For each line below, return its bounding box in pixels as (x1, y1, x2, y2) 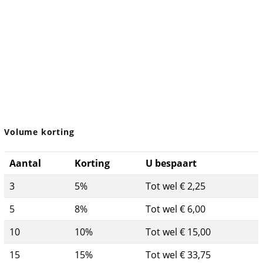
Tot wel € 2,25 (146, 179, 206, 193)
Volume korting (4, 126, 75, 137)
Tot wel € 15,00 (146, 225, 211, 238)
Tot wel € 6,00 (146, 202, 206, 215)
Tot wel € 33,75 (146, 248, 211, 261)
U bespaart (146, 156, 197, 170)
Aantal (9, 156, 42, 170)
